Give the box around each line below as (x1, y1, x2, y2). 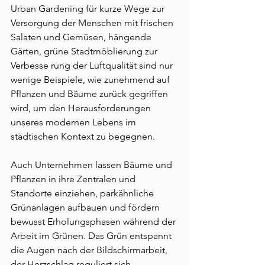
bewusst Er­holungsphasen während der (11, 215, 178, 227)
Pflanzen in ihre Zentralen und (11, 173, 138, 185)
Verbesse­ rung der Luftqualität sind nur (11, 59, 175, 71)
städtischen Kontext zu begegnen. (11, 130, 157, 142)
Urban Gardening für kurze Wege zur (11, 2, 167, 14)
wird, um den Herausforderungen (11, 102, 153, 114)
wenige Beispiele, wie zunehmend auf (11, 73, 172, 85)
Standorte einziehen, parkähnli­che (11, 187, 156, 199)
